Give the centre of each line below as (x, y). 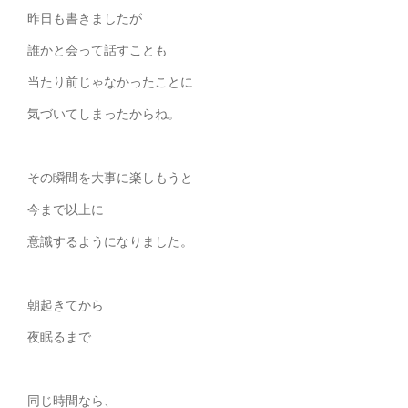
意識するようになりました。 (110, 241)
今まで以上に (66, 209)
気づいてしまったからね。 (104, 114)
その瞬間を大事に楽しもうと (110, 178)
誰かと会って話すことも (97, 50)
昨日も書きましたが (85, 18)
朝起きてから (66, 305)
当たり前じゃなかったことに (110, 82)
